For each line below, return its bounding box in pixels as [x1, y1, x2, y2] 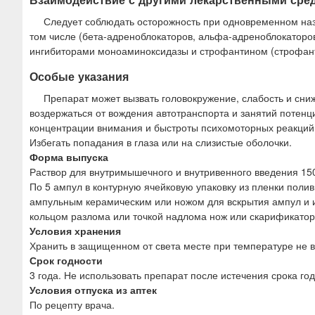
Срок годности [30, 253, 103, 268]
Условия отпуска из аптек [30, 283, 157, 297]
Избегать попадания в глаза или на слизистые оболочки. [30, 135, 292, 150]
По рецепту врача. [30, 297, 115, 312]
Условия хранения [30, 224, 121, 238]
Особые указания [30, 68, 129, 85]
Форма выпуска [30, 150, 108, 165]
